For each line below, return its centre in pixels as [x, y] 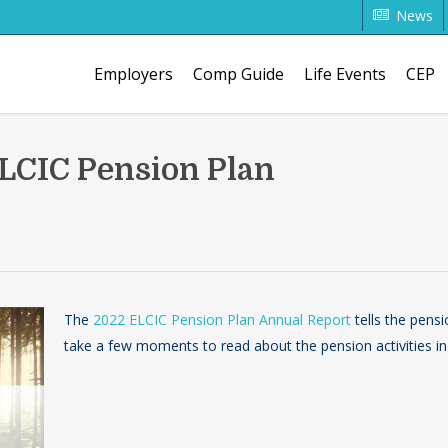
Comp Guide [238, 74]
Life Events [345, 74]
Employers [133, 74]
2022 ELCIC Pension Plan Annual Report [222, 319]
